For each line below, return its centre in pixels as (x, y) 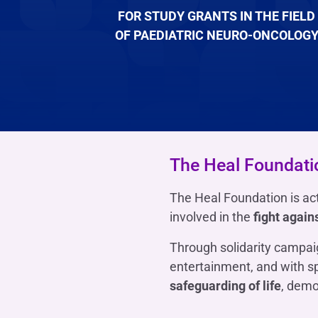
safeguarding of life (225, 285)
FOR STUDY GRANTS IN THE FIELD (217, 16)
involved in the (212, 216)
